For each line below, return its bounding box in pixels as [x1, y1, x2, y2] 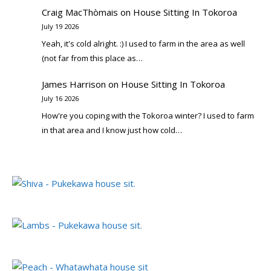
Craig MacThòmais [41, 5, 118, 18]
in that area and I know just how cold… [41, 125, 182, 136]
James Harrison [41, 77, 106, 90]
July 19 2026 [41, 21, 79, 31]
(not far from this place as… [41, 53, 143, 64]
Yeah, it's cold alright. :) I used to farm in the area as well [41, 38, 245, 50]
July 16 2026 [41, 93, 79, 103]
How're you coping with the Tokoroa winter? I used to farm [41, 110, 254, 122]
